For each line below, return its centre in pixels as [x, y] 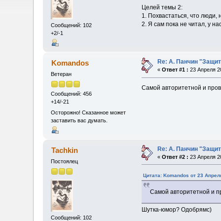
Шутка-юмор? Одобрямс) [176, 210]
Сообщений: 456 [72, 94]
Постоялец [65, 161]
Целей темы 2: [162, 8]
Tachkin [64, 150]
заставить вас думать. [79, 120]
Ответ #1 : [175, 70]
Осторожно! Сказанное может [89, 112]
